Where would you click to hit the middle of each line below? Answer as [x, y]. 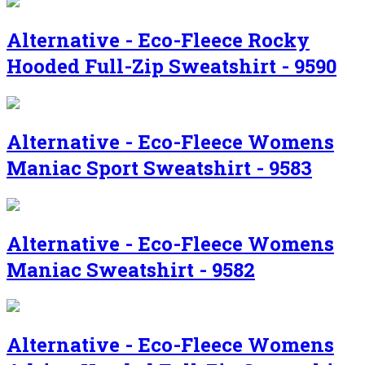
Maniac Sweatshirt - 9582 [131, 269]
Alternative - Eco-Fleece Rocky [158, 40]
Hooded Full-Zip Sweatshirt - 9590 [172, 66]
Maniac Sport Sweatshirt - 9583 [159, 167]
